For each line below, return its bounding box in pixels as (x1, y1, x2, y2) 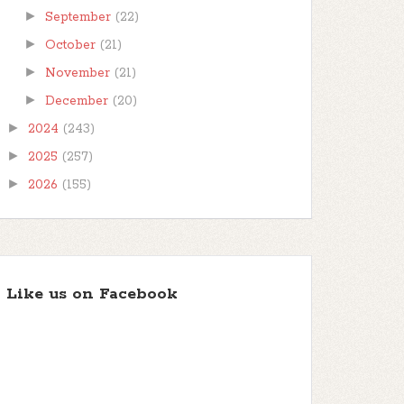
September (45, 9, 116, 25)
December (45, 93, 114, 109)
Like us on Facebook (6, 284, 178, 304)
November (45, 65, 115, 81)
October (45, 37, 101, 53)
